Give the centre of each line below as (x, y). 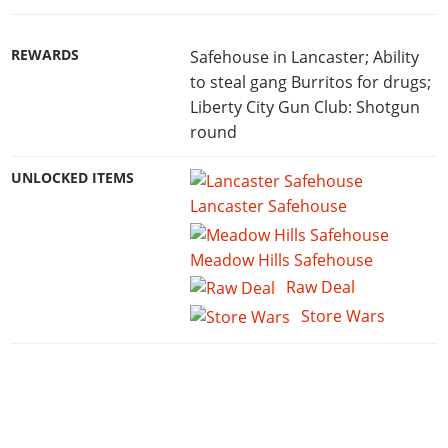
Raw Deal (321, 287)
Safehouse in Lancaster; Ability (304, 56)
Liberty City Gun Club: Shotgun (304, 106)
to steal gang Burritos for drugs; (310, 81)
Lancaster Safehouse (268, 206)
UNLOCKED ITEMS (73, 178)
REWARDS (45, 54)
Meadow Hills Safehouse (281, 259)
